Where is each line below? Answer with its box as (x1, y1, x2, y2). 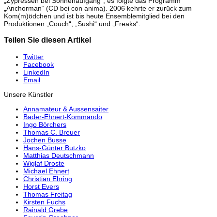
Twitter (23, 52, 44, 61)
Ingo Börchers (23, 120, 66, 128)
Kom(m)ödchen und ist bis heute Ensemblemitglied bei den (4, 12, 185, 20)
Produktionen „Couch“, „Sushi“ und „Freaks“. (4, 19, 140, 28)
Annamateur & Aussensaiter (23, 105, 108, 113)
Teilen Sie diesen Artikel (4, 35, 91, 45)
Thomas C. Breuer (23, 128, 80, 136)
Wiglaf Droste (23, 159, 64, 167)
